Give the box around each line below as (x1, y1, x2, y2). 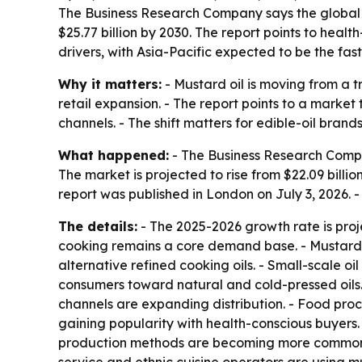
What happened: (58, 147, 169, 163)
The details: (58, 218, 137, 234)
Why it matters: (58, 76, 162, 92)
